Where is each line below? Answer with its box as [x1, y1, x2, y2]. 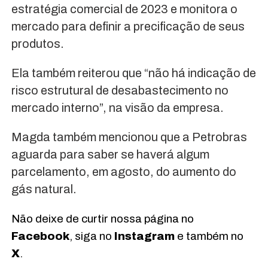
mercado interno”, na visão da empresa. [11, 101, 224, 115]
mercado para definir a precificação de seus [11, 20, 245, 33]
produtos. [11, 37, 64, 51]
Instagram [114, 230, 175, 243]
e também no [174, 230, 243, 243]
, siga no [69, 230, 114, 243]
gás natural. [11, 182, 77, 196]
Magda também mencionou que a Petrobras [11, 130, 247, 144]
